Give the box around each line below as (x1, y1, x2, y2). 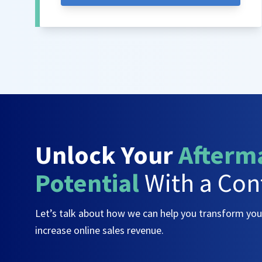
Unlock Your (35, 138, 178, 171)
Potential (35, 166, 139, 199)
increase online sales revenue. (35, 223, 164, 237)
